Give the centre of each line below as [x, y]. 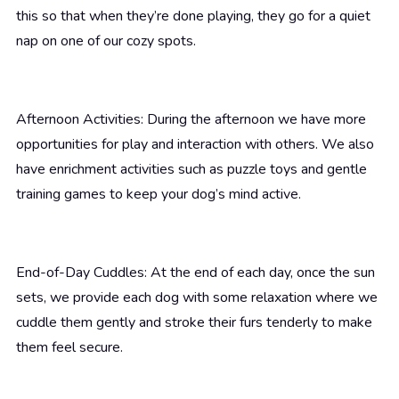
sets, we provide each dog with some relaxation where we [197, 298]
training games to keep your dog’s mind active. [159, 195]
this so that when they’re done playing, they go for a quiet [193, 16]
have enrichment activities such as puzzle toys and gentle [191, 170]
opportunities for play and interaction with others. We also [195, 145]
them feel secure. [69, 348]
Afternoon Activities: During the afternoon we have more [191, 120]
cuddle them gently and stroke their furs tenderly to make [194, 323]
